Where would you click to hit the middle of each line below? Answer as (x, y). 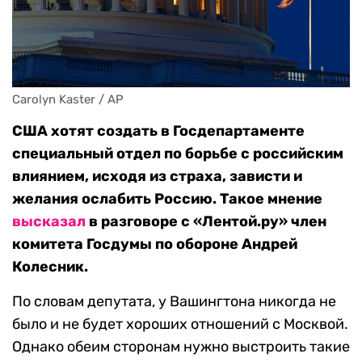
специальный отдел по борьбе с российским (178, 154)
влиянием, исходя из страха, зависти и (157, 177)
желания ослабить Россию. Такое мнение (167, 199)
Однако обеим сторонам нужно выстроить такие (181, 347)
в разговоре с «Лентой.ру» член (206, 222)
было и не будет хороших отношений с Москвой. (180, 324)
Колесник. (50, 267)
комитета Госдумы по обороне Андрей (155, 244)
